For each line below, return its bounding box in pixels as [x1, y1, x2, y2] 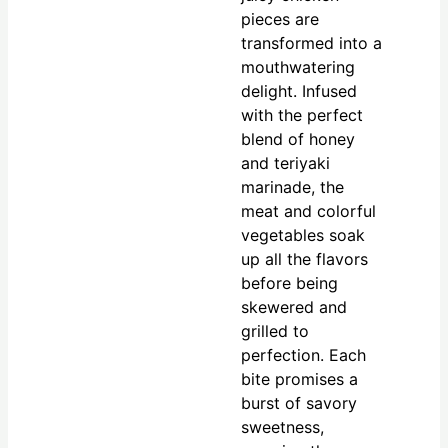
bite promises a [241, 368, 359, 389]
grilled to [241, 320, 310, 341]
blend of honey [241, 128, 356, 149]
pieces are [241, 8, 320, 29]
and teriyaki [241, 152, 331, 173]
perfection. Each [241, 344, 367, 365]
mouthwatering [241, 56, 356, 77]
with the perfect [241, 104, 364, 125]
